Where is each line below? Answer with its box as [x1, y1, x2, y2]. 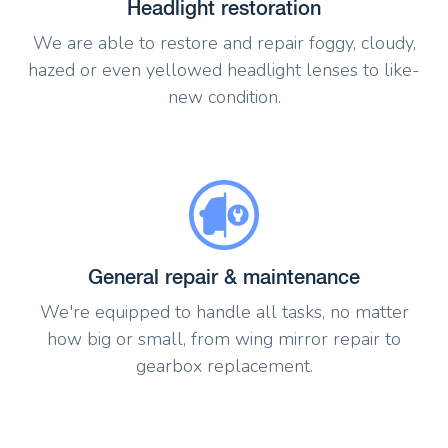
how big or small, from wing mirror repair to [47, 327, 401, 352]
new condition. [167, 84, 281, 109]
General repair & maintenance [88, 265, 360, 289]
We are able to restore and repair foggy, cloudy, [32, 30, 416, 55]
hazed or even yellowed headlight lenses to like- [28, 57, 420, 82]
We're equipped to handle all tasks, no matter [39, 300, 409, 325]
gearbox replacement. [135, 354, 313, 379]
